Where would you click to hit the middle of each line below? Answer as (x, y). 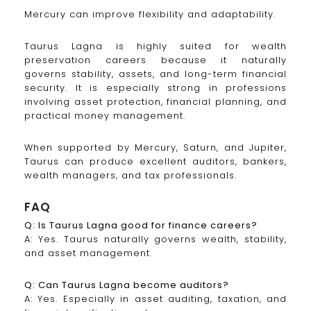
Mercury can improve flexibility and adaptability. (150, 14)
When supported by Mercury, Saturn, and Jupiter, (155, 147)
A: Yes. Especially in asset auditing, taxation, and (155, 299)
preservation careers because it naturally (155, 60)
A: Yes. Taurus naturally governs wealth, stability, (155, 239)
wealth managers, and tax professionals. (131, 175)
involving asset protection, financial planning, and (155, 101)
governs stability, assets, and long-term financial (155, 74)
